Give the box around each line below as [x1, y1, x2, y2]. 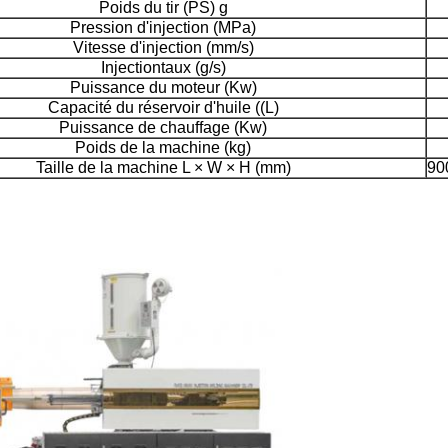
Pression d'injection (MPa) [70, 19, 256, 37]
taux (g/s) [160, 59, 226, 77]
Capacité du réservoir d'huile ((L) [47, 99, 279, 117]
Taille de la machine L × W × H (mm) [35, 159, 291, 177]
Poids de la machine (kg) [75, 139, 251, 157]
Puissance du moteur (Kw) [69, 79, 257, 97]
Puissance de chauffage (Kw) [59, 119, 267, 137]
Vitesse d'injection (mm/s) [72, 39, 254, 57]
